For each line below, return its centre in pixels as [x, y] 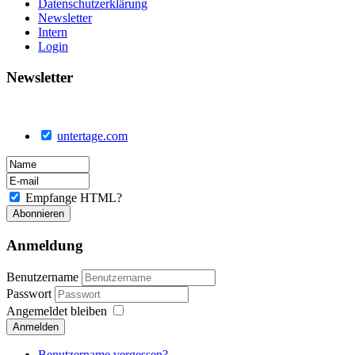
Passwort [31, 293]
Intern [53, 32]
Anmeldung [45, 246]
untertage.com [92, 136]
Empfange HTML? [74, 198]
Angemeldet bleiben [57, 311]
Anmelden [36, 326]
